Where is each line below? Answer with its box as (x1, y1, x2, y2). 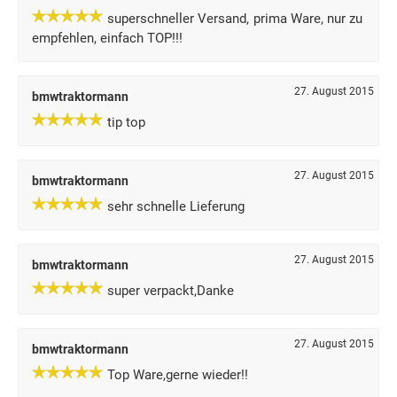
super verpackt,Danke (107, 283, 234, 299)
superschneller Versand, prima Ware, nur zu (107, 11, 363, 27)
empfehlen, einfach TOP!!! (32, 30, 183, 46)
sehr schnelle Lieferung (107, 198, 245, 214)
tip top (107, 114, 145, 130)
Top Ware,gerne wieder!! (107, 367, 248, 383)
